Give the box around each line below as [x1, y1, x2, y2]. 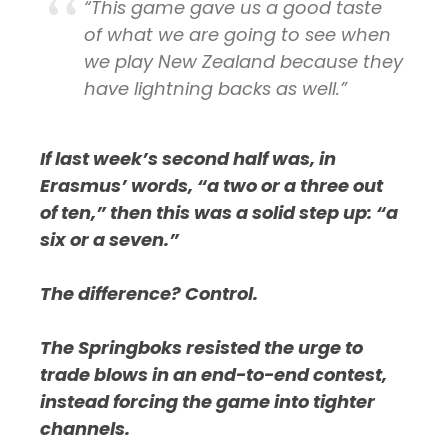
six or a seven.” [40, 227, 180, 253]
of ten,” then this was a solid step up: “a [40, 200, 399, 226]
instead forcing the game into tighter [40, 389, 376, 415]
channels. [40, 416, 131, 442]
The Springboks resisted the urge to [40, 335, 364, 361]
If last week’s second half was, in [40, 146, 337, 172]
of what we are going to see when [84, 21, 392, 47]
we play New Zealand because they [84, 48, 404, 74]
